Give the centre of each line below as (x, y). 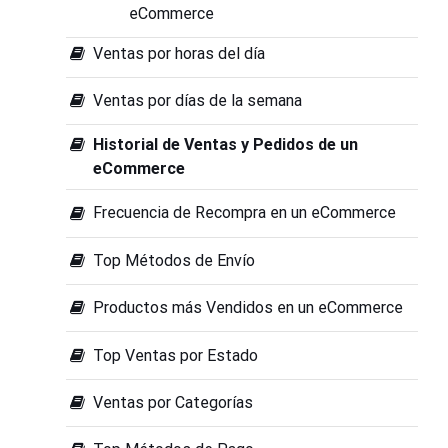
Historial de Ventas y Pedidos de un (226, 145)
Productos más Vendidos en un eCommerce (248, 308)
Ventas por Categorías (173, 402)
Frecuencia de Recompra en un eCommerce (245, 213)
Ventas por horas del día (179, 53)
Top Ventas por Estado (176, 355)
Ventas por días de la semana (198, 100)
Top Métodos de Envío (174, 260)
